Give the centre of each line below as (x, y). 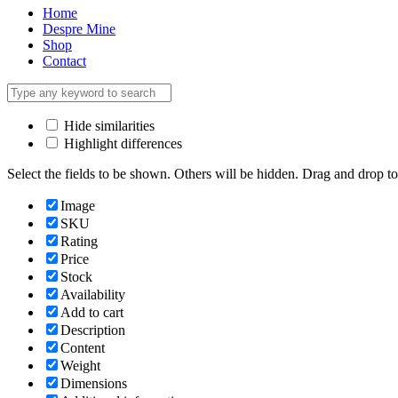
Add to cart (92, 312)
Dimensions (94, 383)
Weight (80, 365)
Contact (64, 60)
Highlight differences (121, 143)
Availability (93, 294)
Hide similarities (107, 125)
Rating (79, 241)
